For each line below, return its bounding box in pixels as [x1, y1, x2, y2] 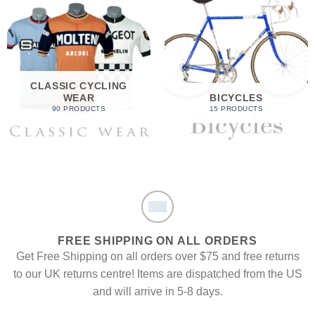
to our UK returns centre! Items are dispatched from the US [13, 267, 302, 280]
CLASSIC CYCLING [30, 80, 128, 91]
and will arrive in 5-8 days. [92, 285, 223, 297]
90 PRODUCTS [51, 105, 106, 113]
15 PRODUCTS [209, 105, 264, 113]
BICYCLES [210, 92, 263, 103]
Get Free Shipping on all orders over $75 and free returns [15, 250, 300, 262]
